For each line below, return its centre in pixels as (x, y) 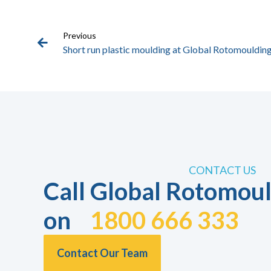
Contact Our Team (102, 253)
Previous (80, 36)
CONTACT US (222, 170)
